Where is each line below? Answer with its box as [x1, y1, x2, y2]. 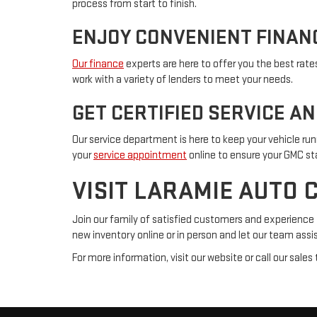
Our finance [72, 57, 124, 71]
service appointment [93, 149, 187, 162]
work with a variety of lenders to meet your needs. [72, 73, 293, 86]
